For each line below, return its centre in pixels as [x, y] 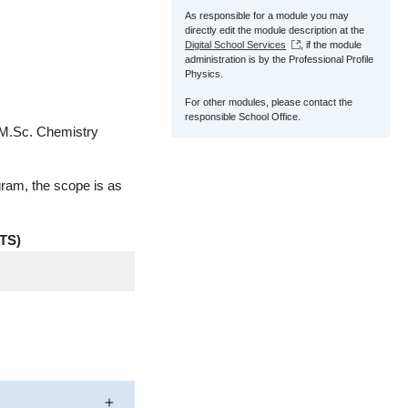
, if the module [331, 45]
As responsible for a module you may [267, 15]
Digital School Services [235, 45]
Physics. [204, 74]
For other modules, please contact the [269, 102]
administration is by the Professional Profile [279, 59]
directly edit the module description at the [275, 30]
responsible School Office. [243, 117]
